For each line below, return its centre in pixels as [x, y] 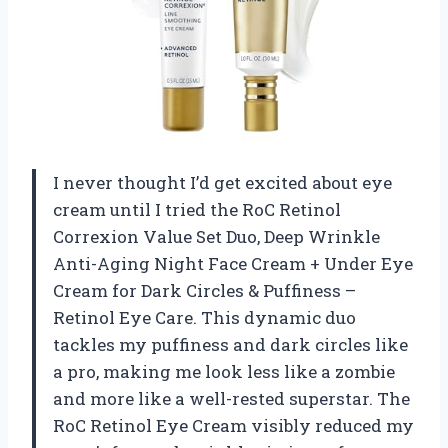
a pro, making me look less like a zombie [224, 372]
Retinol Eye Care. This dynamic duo [204, 318]
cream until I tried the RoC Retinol [197, 210]
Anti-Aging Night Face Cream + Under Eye [233, 264]
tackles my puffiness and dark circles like [230, 345]
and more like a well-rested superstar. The [231, 399]
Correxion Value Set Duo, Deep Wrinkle [216, 237]
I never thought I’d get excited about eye [222, 183]
